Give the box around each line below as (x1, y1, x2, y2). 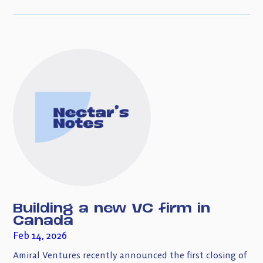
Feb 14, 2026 (13, 230, 68, 242)
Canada (13, 211, 74, 228)
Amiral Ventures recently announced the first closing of (13, 249, 247, 261)
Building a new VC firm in (13, 198, 211, 216)
